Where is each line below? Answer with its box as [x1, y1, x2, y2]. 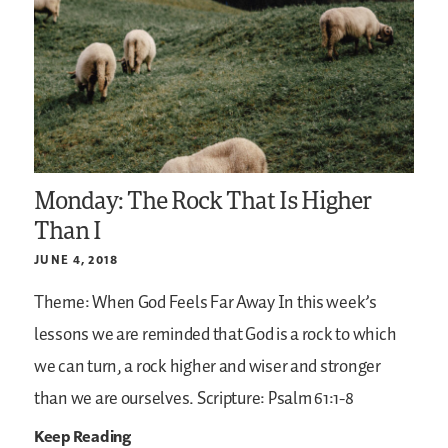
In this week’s [274, 288, 377, 317]
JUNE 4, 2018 [34, 251, 119, 267]
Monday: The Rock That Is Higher [34, 182, 372, 216]
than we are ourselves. [34, 384, 195, 413]
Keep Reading [34, 425, 131, 446]
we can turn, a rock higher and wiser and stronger [34, 352, 381, 381]
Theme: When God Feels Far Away [34, 288, 275, 317]
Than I [34, 212, 102, 246]
